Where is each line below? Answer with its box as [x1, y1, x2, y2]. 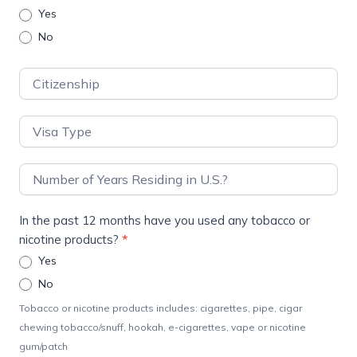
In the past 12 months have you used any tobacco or [19, 213, 310, 228]
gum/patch [19, 340, 68, 352]
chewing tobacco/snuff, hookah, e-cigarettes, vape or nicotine [19, 321, 306, 333]
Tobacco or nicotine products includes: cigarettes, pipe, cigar [19, 302, 302, 314]
